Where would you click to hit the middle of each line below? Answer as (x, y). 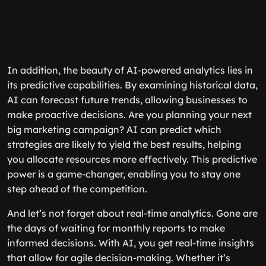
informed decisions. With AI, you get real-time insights (131, 243)
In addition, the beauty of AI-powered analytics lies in (130, 70)
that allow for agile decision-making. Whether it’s (119, 258)
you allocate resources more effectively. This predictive (132, 159)
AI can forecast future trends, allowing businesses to (127, 100)
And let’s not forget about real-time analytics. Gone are (132, 213)
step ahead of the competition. (77, 189)
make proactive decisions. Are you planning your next (129, 115)
